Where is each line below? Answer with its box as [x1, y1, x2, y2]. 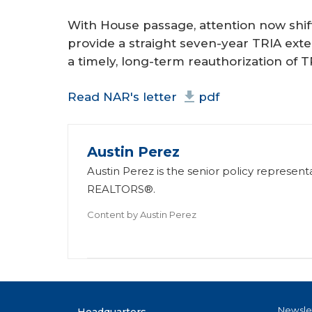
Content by [87, 208, 139, 220]
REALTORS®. [87, 182, 156, 196]
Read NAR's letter [68, 90, 177, 104]
